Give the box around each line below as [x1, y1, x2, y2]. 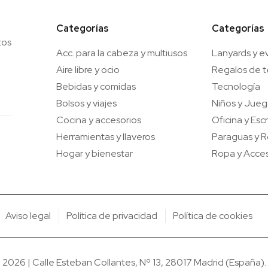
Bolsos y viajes [56, 97, 117, 110]
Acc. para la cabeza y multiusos [56, 47, 187, 60]
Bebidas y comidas [56, 80, 136, 93]
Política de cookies [173, 209, 253, 223]
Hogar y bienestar [56, 147, 133, 160]
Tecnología [212, 80, 260, 93]
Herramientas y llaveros [56, 130, 155, 144]
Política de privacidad [66, 209, 158, 223]
